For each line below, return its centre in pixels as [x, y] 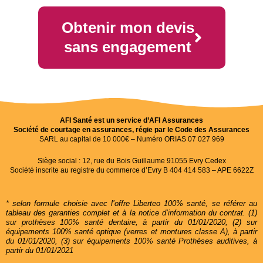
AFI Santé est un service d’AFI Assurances [131, 121]
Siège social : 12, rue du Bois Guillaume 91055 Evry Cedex [131, 161]
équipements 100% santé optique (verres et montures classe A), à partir [131, 232]
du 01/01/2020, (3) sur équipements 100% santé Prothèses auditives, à [131, 241]
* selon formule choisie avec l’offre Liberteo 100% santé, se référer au [131, 204]
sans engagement [128, 47]
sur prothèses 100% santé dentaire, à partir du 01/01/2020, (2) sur [131, 222]
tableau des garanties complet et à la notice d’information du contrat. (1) [131, 213]
